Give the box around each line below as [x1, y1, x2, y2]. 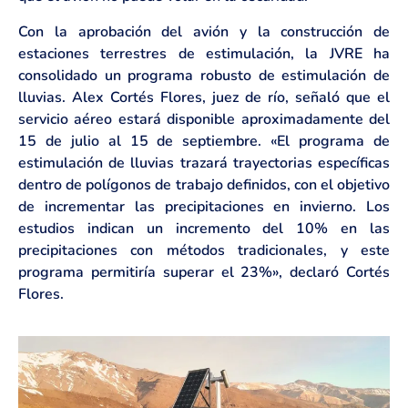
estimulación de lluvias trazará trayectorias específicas [18, 152, 390, 173]
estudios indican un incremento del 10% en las [18, 218, 390, 239]
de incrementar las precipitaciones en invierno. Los [18, 196, 390, 217]
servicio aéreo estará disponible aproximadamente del [18, 108, 390, 129]
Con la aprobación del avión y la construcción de [18, 21, 390, 42]
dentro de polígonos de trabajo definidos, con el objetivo [18, 174, 390, 195]
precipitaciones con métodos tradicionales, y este [18, 240, 390, 260]
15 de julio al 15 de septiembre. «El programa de [18, 130, 390, 151]
